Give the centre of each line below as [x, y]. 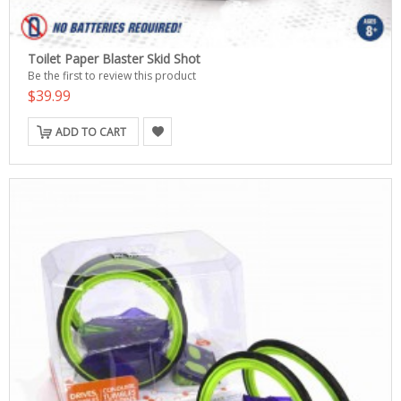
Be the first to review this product [112, 76]
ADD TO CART [91, 132]
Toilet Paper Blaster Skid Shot [114, 59]
